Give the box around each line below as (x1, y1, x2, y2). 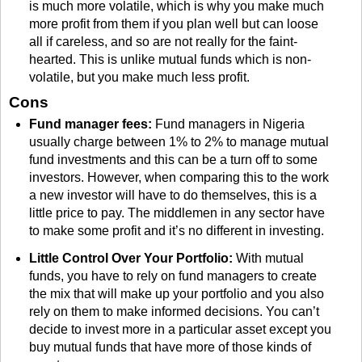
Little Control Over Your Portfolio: (28, 251, 233, 266)
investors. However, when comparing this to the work (28, 170, 329, 185)
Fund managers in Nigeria (151, 117, 305, 132)
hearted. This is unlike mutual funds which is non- (28, 53, 311, 67)
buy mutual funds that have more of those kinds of (28, 340, 311, 355)
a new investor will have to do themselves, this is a (28, 188, 317, 203)
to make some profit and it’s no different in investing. (28, 224, 324, 238)
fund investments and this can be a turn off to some (28, 153, 318, 167)
